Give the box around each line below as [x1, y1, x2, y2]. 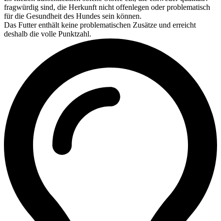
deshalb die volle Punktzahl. [4, 30, 91, 38]
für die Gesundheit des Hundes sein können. [4, 12, 142, 21]
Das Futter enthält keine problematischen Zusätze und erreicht [4, 21, 196, 30]
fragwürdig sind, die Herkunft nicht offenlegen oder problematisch [4, 3, 210, 12]
